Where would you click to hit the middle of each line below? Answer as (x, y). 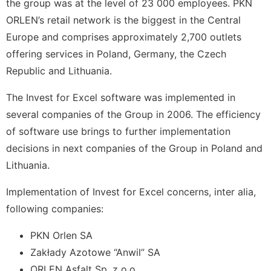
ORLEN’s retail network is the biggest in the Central (123, 20)
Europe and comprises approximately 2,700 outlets (124, 37)
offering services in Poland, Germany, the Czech (116, 54)
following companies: (55, 209)
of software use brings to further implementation (118, 131)
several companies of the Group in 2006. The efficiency (133, 114)
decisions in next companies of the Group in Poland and (134, 148)
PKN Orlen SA (61, 235)
